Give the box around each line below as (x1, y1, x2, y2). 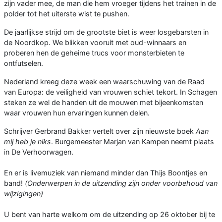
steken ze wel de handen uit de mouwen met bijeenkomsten (4, 98, 203, 107)
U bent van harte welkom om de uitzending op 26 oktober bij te (4, 210, 215, 219)
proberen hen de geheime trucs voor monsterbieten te (4, 49, 184, 57)
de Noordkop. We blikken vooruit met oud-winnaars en (4, 38, 186, 47)
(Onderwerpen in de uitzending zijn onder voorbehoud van (25, 179, 218, 188)
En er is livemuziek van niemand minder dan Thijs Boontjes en (4, 168, 207, 177)
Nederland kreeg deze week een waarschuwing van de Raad (4, 77, 205, 86)
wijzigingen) (4, 189, 43, 198)
